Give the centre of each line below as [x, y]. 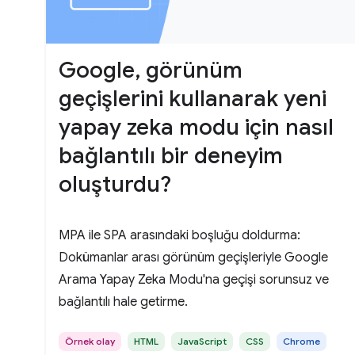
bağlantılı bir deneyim [171, 155]
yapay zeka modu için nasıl [196, 127]
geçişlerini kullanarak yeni [193, 98]
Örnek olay [90, 341]
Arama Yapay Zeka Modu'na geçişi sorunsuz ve [194, 279]
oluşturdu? [115, 184]
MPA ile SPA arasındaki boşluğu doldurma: [179, 235]
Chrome [302, 341]
